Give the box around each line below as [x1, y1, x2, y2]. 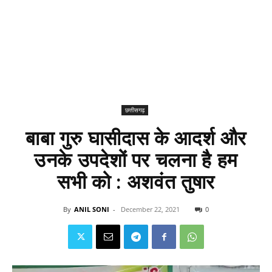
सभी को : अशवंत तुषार [57, 171, 215, 194]
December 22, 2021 [121, 205, 180, 214]
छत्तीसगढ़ [124, 106, 144, 114]
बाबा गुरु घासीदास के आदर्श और [25, 127, 247, 150]
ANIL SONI [74, 205, 109, 214]
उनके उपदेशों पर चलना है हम [34, 149, 238, 172]
